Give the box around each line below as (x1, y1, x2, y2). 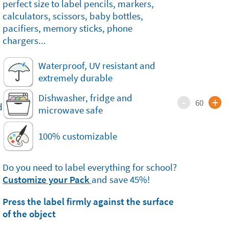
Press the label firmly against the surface (2, 195, 174, 208)
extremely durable (38, 72, 112, 84)
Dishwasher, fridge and (38, 91, 132, 104)
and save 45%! (91, 173, 150, 186)
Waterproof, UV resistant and (38, 59, 155, 72)
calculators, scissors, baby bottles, (2, 10, 143, 22)
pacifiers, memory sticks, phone (2, 22, 132, 34)
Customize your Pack (2, 173, 91, 186)
